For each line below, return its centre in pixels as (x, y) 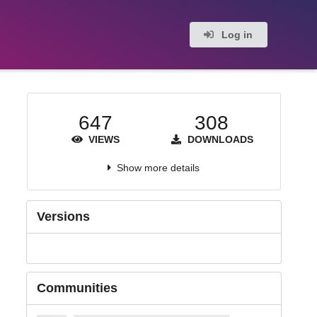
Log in (236, 35)
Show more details (158, 168)
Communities (77, 288)
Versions (63, 217)
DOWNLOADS (219, 139)
